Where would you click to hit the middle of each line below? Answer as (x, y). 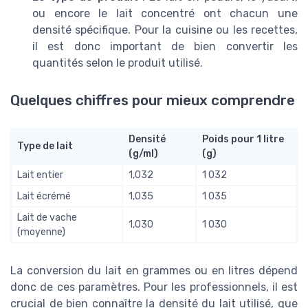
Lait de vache (47, 217)
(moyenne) (41, 232)
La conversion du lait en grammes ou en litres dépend (154, 270)
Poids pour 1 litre (243, 139)
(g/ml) (143, 153)
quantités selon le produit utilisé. (118, 63)
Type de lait (45, 146)
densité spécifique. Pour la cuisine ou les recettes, (165, 30)
